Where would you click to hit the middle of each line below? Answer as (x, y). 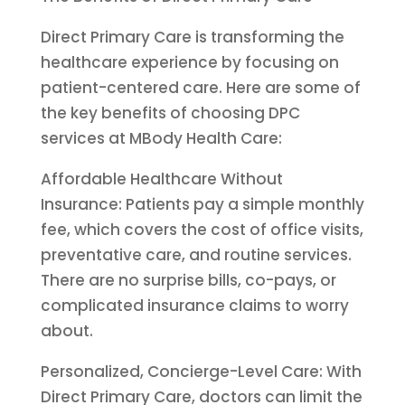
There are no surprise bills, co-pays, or (188, 280)
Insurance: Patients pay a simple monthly (202, 204)
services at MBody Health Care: (161, 138)
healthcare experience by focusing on (189, 62)
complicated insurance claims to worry (194, 306)
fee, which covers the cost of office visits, (202, 230)
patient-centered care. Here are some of (200, 88)
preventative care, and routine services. (196, 255)
